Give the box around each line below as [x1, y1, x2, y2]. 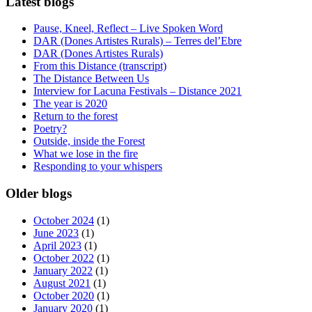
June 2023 [33, 226, 79, 239]
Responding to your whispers [33, 160, 162, 173]
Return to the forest [33, 110, 118, 123]
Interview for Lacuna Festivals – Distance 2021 [33, 85, 242, 97]
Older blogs [6, 185, 72, 201]
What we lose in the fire [33, 148, 138, 160]
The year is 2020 [33, 97, 107, 110]
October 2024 [33, 214, 94, 226]
